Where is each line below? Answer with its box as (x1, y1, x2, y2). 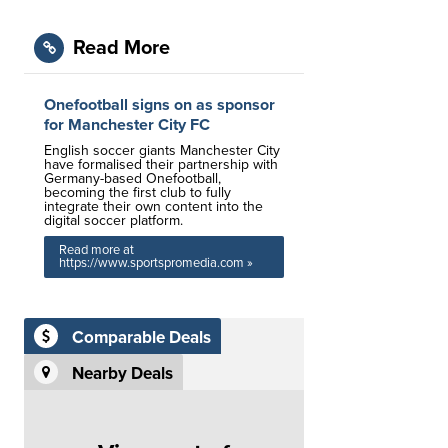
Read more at (59, 242, 134, 258)
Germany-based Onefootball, (44, 170, 221, 187)
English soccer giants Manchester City (44, 142, 280, 159)
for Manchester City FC (44, 115, 210, 135)
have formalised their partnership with (44, 156, 278, 173)
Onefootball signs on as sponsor (44, 95, 275, 115)
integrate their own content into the (44, 198, 263, 215)
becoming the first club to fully (44, 184, 231, 201)
